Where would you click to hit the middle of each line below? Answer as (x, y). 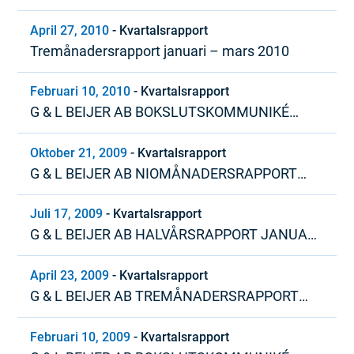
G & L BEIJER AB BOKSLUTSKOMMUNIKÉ (160, 112)
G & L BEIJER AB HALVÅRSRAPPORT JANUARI (175, 235)
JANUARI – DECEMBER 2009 (122, 134)
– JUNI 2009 (70, 256)
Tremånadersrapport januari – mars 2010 (160, 51)
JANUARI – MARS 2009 (105, 318)
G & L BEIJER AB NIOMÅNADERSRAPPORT (164, 173)
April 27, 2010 (70, 30)
